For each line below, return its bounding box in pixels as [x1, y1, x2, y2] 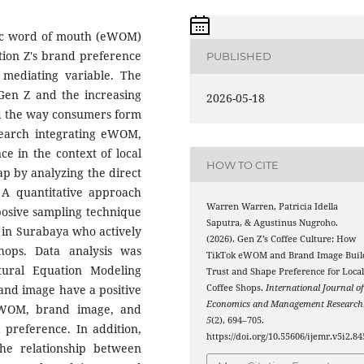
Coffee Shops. [206, 282, 266, 294]
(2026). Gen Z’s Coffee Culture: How [206, 233, 357, 245]
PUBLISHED [206, 50, 272, 63]
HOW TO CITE [206, 158, 279, 171]
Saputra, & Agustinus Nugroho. [206, 217, 339, 229]
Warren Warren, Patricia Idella [206, 201, 339, 213]
